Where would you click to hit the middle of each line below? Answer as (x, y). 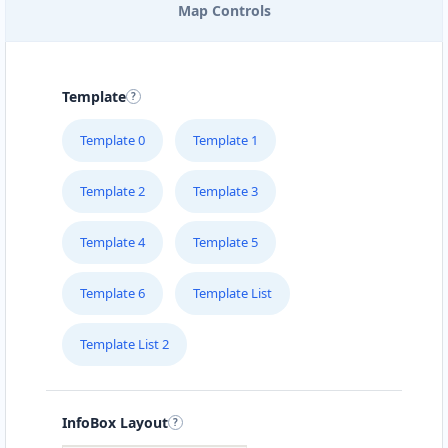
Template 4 (112, 241)
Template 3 (225, 190)
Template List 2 (124, 343)
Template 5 (225, 241)
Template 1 (225, 139)
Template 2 (112, 190)
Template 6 (112, 292)
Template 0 (112, 139)
